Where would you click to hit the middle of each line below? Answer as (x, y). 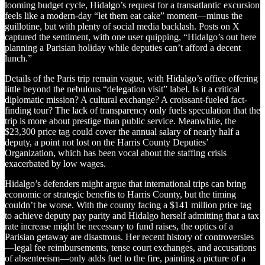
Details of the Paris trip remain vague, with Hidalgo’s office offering (131, 78)
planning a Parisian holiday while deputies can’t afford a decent (123, 47)
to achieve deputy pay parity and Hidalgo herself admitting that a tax (132, 215)
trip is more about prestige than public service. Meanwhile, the (120, 121)
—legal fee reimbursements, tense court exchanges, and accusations (130, 247)
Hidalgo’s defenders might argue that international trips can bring (125, 183)
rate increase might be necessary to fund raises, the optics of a (119, 226)
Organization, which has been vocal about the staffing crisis (116, 153)
